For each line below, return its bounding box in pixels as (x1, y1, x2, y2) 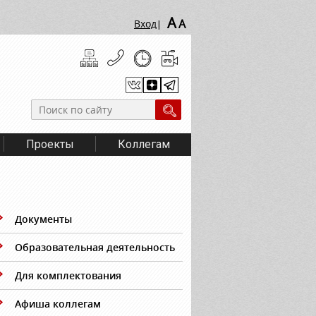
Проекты (26, 138, 75, 151)
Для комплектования (15, 269, 121, 282)
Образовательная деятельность (15, 241, 175, 254)
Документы (15, 212, 72, 226)
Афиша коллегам (15, 297, 101, 310)
